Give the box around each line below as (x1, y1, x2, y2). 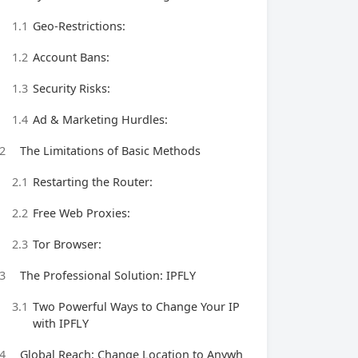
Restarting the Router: (33, 174, 153, 189)
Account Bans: (33, 50, 109, 65)
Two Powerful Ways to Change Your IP (33, 299, 240, 314)
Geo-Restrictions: (33, 18, 125, 34)
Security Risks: (33, 81, 110, 96)
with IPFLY (33, 316, 89, 331)
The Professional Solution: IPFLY (20, 268, 196, 283)
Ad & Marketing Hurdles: (33, 112, 168, 127)
